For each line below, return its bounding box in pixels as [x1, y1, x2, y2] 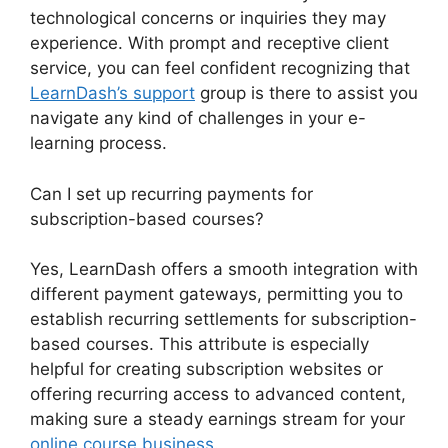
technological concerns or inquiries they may [30, 8, 386, 29]
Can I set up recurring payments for [30, 183, 313, 204]
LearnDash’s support [30, 83, 195, 104]
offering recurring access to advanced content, [30, 384, 406, 405]
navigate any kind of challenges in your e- [30, 108, 366, 129]
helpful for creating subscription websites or [30, 359, 383, 380]
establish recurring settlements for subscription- [30, 309, 417, 330]
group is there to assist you [195, 83, 418, 104]
